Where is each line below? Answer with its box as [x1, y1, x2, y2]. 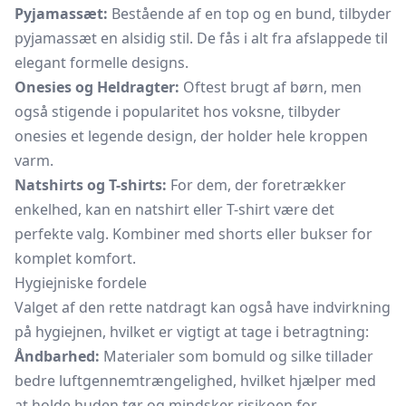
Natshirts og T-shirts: [14, 175, 167, 195]
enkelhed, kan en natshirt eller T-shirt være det [14, 199, 334, 219]
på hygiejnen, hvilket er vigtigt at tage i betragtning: [14, 322, 369, 342]
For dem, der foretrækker [167, 175, 346, 195]
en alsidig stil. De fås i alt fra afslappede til [97, 28, 388, 48]
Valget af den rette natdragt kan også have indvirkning [14, 297, 391, 317]
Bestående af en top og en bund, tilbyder [108, 4, 391, 24]
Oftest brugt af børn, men [179, 77, 362, 97]
